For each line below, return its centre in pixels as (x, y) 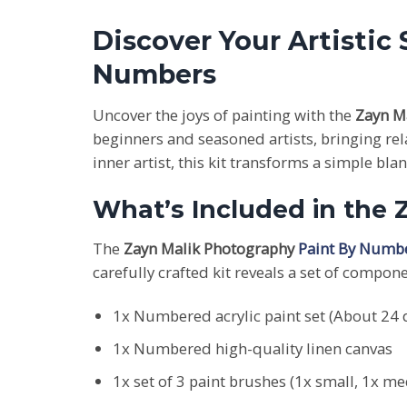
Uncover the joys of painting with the (224, 114)
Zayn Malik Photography (211, 249)
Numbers (154, 74)
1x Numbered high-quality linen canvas (252, 348)
